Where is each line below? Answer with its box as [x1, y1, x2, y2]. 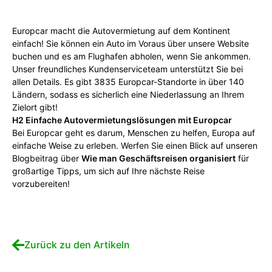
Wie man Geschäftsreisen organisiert [81, 153, 236, 163]
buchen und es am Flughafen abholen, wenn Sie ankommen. [12, 51, 251, 61]
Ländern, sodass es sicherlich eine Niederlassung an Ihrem [12, 89, 244, 100]
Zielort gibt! [12, 102, 58, 112]
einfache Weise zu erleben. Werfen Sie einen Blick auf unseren [12, 140, 257, 151]
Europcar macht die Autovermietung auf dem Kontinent [12, 25, 230, 36]
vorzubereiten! [12, 178, 70, 189]
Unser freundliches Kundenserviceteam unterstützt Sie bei [12, 64, 243, 74]
